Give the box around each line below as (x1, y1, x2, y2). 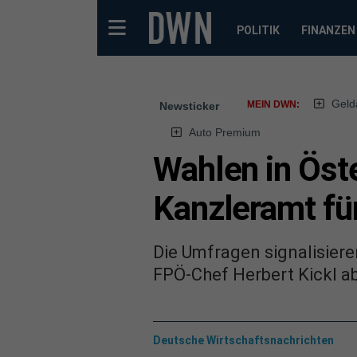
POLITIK (236, 24, 280, 37)
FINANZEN (300, 24, 355, 37)
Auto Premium (188, 126, 261, 139)
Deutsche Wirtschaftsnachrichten (153, 333, 334, 347)
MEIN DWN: (247, 99, 300, 110)
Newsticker (159, 100, 219, 112)
